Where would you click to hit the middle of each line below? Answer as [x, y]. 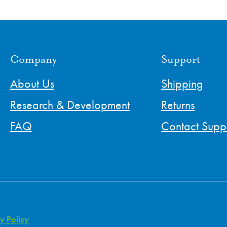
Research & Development [70, 105]
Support [181, 60]
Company [33, 60]
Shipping [182, 84]
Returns [178, 105]
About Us [32, 84]
